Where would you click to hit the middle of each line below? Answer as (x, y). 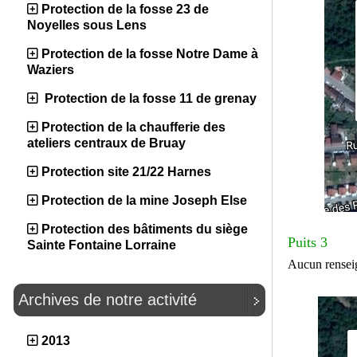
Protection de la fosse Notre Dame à (150, 54)
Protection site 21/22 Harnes (126, 172)
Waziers (51, 70)
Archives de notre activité (108, 300)
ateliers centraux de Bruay (106, 143)
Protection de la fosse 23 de (125, 9)
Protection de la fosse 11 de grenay (149, 98)
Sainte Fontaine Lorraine (102, 245)
